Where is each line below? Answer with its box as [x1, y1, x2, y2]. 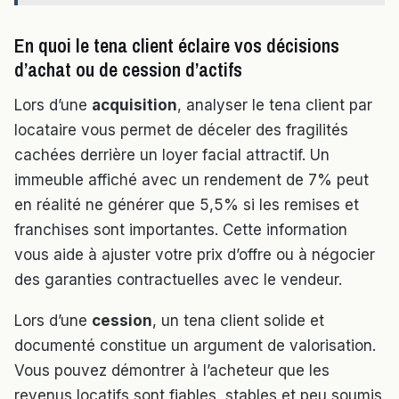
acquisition [92, 96, 177, 115]
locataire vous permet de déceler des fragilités [14, 121, 348, 140]
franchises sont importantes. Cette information [14, 221, 347, 240]
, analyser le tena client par [177, 96, 372, 115]
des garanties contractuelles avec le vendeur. [14, 271, 342, 289]
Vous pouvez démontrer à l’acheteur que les [14, 362, 330, 380]
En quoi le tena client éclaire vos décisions [14, 32, 339, 60]
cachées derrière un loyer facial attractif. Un [14, 146, 330, 165]
